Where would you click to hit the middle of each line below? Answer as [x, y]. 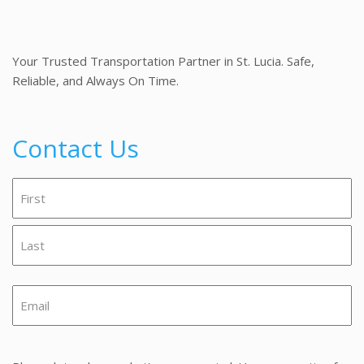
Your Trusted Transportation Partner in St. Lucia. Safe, [163, 61]
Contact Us [76, 148]
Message [41, 348]
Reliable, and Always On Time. [95, 80]
